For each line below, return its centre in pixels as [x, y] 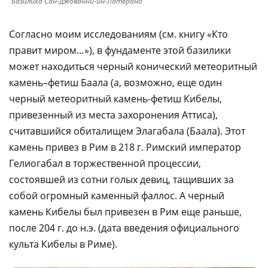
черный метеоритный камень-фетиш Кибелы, [115, 98]
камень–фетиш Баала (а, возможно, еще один [115, 82]
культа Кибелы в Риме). [63, 244]
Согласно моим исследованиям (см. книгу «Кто [118, 34]
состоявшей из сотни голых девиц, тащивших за [121, 179]
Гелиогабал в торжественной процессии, [105, 163]
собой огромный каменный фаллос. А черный [117, 195]
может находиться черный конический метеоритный [133, 66]
